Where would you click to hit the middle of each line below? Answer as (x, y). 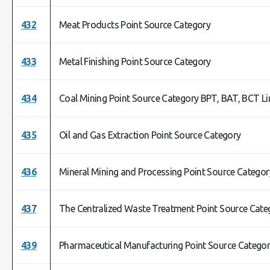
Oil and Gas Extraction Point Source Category (150, 135)
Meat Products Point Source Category (135, 25)
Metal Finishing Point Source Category (135, 61)
